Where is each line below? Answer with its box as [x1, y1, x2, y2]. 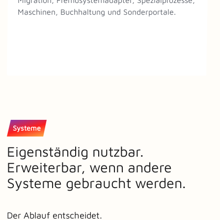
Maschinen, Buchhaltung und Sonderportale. [18, 7, 176, 16]
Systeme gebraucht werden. [7, 174, 186, 191]
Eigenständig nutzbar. [7, 142, 143, 160]
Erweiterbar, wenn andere [7, 158, 172, 175]
